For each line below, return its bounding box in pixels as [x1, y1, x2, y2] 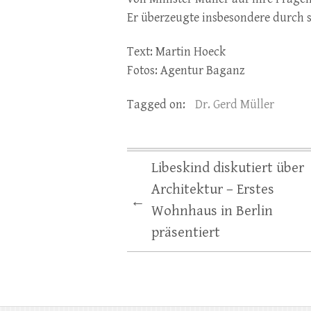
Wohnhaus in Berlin [151, 203, 273, 219]
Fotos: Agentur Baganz [127, 63, 245, 78]
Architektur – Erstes [151, 181, 274, 198]
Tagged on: [127, 97, 188, 112]
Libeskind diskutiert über [151, 160, 304, 176]
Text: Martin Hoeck [127, 44, 226, 59]
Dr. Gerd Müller [195, 97, 274, 112]
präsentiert [151, 224, 220, 241]
